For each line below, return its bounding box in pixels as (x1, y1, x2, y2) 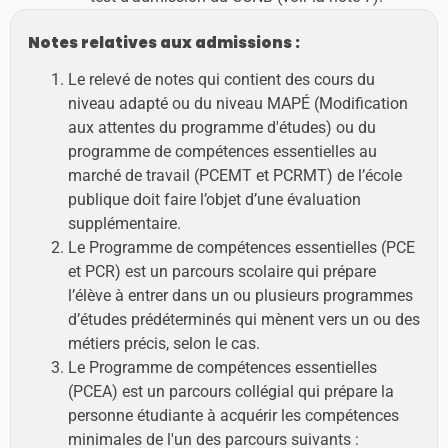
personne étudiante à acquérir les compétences (67, 406, 399, 426)
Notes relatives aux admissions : (27, 33, 300, 54)
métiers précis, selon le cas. (67, 334, 260, 354)
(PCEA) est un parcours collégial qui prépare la (67, 382, 394, 402)
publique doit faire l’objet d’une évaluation (67, 190, 361, 210)
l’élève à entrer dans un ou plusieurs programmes (67, 286, 413, 306)
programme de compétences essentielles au (67, 142, 377, 162)
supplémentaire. (67, 214, 181, 234)
